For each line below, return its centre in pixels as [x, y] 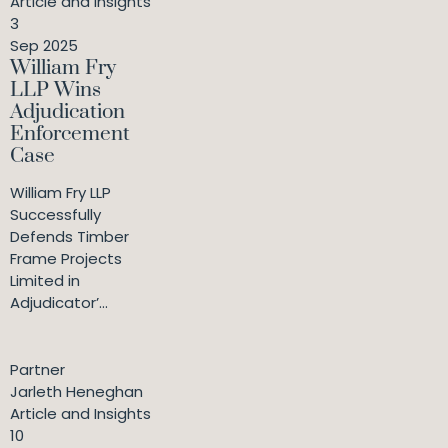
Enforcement [70, 134]
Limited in [45, 281]
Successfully [55, 215]
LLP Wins [55, 90]
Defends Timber [69, 237]
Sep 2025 [44, 46]
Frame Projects [66, 259]
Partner [37, 370]
